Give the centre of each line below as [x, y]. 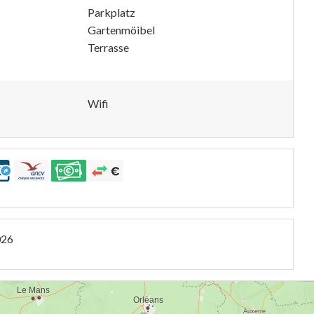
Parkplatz [111, 12]
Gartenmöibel [121, 30]
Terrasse [108, 47]
